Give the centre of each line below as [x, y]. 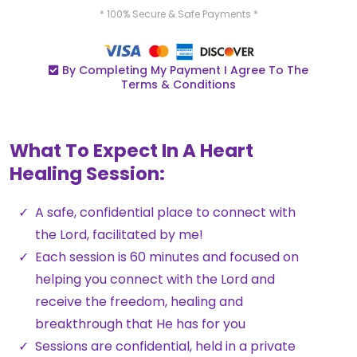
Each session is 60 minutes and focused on [167, 257]
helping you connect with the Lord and [155, 279]
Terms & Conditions [178, 84]
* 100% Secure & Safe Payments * [178, 14]
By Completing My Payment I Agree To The [185, 70]
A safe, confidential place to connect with [165, 212]
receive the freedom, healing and [139, 302]
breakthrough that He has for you [140, 324]
